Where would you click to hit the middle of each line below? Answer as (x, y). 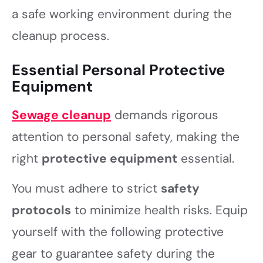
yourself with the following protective (118, 232)
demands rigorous (165, 115)
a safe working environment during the (122, 14)
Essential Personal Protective (118, 70)
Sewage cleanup (61, 115)
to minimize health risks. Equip (159, 210)
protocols (41, 210)
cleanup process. (60, 36)
